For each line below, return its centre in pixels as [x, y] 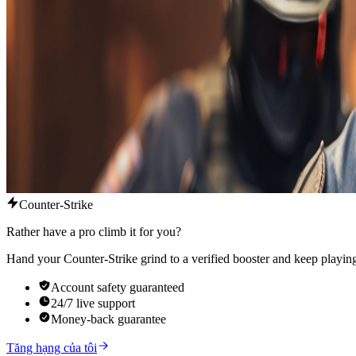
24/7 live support [93, 304]
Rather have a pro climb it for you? [94, 232]
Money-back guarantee [108, 319]
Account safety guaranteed [118, 288]
